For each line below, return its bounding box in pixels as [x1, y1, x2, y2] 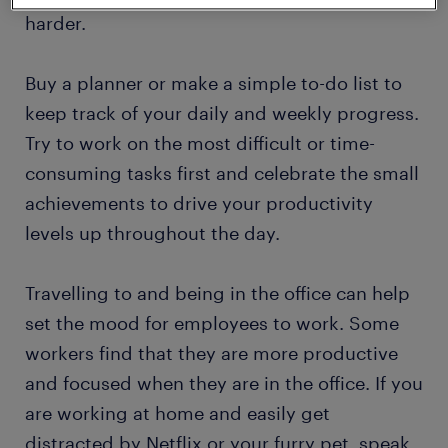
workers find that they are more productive [25, 342, 398, 365]
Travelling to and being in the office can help [25, 282, 410, 305]
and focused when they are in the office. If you [25, 372, 423, 395]
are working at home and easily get [25, 402, 330, 425]
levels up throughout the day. [25, 222, 285, 245]
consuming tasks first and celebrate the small [25, 162, 419, 185]
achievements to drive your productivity [25, 192, 373, 215]
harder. [25, 12, 91, 35]
